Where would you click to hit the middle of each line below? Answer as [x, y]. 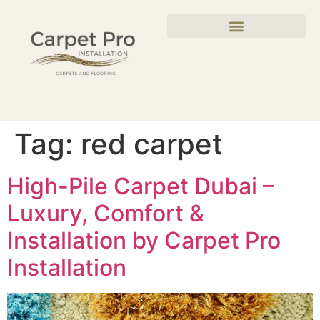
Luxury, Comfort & [106, 213]
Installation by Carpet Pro [144, 240]
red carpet [152, 144]
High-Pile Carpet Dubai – [141, 186]
